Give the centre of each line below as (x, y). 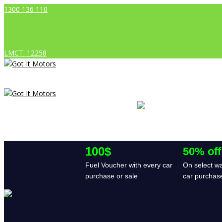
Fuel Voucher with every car (129, 165)
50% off (202, 152)
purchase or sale (111, 176)
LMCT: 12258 (25, 53)
